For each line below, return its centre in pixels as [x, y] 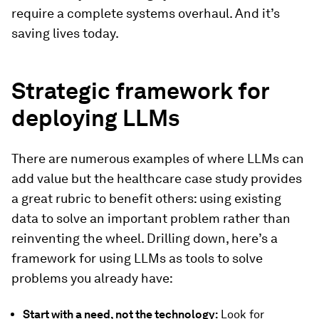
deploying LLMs [95, 118]
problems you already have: [92, 278]
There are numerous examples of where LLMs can [158, 158]
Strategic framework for [140, 91]
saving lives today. [65, 33]
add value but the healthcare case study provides [157, 178]
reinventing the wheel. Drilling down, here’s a [145, 238]
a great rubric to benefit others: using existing [146, 198]
